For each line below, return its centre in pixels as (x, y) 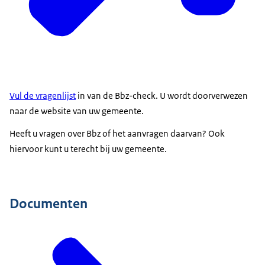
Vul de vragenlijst (43, 95)
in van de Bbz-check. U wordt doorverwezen (162, 95)
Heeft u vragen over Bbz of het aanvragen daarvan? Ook (117, 133)
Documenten (49, 204)
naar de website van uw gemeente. (77, 111)
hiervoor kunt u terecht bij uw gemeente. (88, 148)
